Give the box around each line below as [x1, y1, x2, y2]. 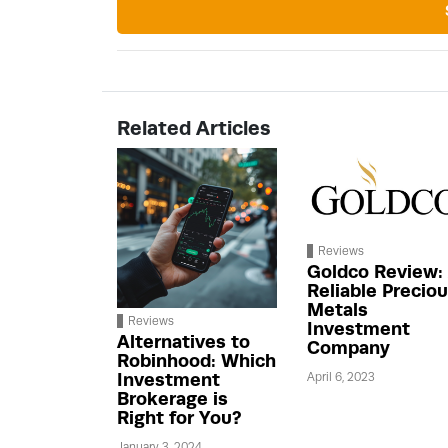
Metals [307, 299, 368, 321]
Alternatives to [117, 331, 250, 353]
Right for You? [117, 407, 242, 429]
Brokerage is [117, 388, 228, 410]
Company [307, 337, 390, 359]
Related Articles [117, 116, 271, 141]
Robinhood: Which [117, 350, 276, 372]
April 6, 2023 [307, 370, 375, 385]
